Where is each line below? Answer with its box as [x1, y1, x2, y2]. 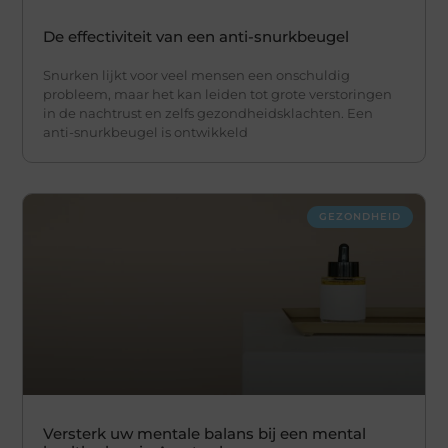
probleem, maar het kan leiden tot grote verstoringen [43, 86, 393, 103]
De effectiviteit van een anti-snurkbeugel [43, 27, 350, 47]
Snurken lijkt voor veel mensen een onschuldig [43, 67, 351, 84]
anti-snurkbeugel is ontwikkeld [43, 124, 249, 141]
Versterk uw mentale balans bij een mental [43, 423, 367, 443]
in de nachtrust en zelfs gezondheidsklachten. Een [43, 105, 374, 122]
